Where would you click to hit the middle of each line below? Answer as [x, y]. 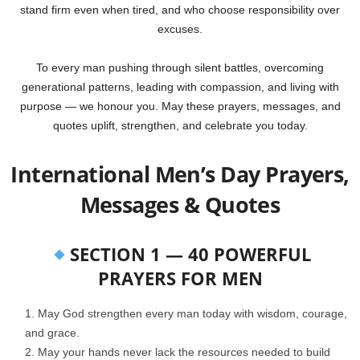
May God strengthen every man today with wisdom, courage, [192, 314]
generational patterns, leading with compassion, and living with [180, 87]
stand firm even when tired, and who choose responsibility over [180, 10]
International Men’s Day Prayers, [180, 174]
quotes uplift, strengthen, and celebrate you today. [180, 126]
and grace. [52, 333]
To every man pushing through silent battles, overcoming [180, 68]
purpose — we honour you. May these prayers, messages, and [180, 106]
